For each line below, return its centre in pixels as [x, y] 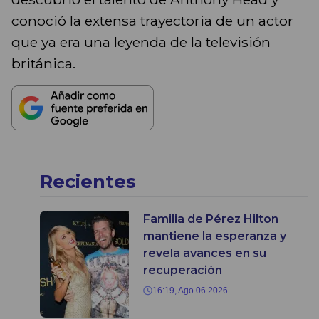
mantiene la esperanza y [215, 236]
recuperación [183, 271]
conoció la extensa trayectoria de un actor [152, 21]
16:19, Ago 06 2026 [190, 291]
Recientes [88, 182]
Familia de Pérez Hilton [211, 219]
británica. [43, 64]
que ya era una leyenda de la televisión [141, 42]
